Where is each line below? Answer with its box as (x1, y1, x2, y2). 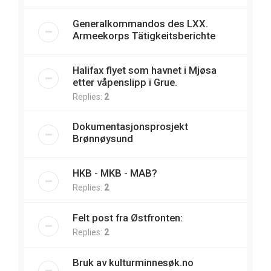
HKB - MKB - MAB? (73, 166, 157, 179)
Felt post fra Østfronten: (73, 211, 183, 224)
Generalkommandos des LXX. (73, 17, 208, 30)
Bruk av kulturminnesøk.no (73, 256, 194, 269)
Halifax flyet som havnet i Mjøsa (73, 64, 217, 76)
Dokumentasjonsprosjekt (73, 120, 188, 132)
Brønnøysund (73, 132, 133, 145)
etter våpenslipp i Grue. (73, 76, 177, 88)
